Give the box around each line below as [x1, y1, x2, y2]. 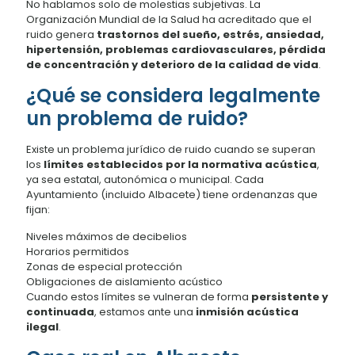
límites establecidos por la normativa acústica [44, 156, 317, 172]
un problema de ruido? [26, 105, 248, 132]
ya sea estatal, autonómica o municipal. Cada [26, 171, 264, 187]
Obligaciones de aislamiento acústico [26, 273, 223, 289]
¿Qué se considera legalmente [26, 82, 320, 109]
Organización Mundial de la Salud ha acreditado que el [26, 11, 311, 27]
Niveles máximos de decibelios [26, 228, 187, 244]
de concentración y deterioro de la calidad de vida [26, 56, 319, 72]
